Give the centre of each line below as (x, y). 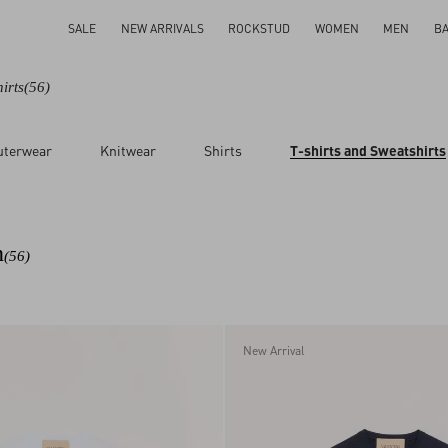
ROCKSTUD (259, 28)
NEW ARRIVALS (162, 28)
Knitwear (128, 150)
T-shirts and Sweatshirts (368, 150)
